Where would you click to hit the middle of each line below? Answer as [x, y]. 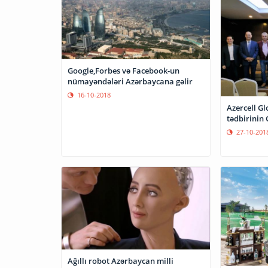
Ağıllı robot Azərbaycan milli [121, 261]
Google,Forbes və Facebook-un [124, 71]
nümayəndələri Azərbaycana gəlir [130, 82]
